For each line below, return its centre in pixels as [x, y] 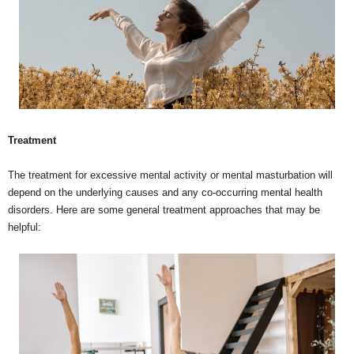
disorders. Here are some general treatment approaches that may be [164, 209]
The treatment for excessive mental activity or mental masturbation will [170, 175]
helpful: [24, 227]
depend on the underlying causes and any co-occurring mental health [165, 192]
